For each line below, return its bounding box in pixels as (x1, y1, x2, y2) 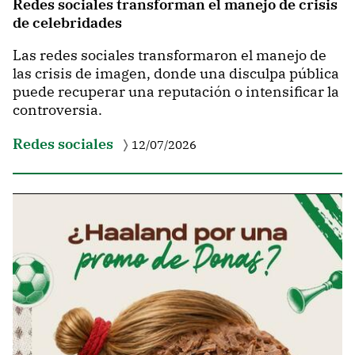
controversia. (13, 101, 102, 120)
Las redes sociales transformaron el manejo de (13, 46, 326, 65)
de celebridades (13, 13, 122, 32)
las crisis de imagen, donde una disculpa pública (13, 64, 339, 83)
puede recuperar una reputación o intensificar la (13, 82, 339, 101)
